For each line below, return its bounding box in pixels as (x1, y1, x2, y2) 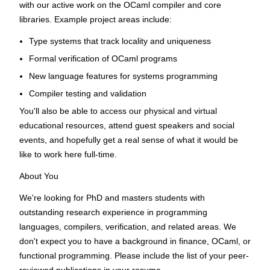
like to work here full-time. (19, 149, 117, 159)
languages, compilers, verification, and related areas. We (19, 222, 236, 231)
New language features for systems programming (29, 71, 218, 81)
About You (19, 171, 58, 181)
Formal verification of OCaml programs (29, 54, 177, 63)
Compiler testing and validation (29, 89, 146, 98)
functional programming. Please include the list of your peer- (19, 251, 249, 260)
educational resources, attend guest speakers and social (19, 121, 234, 130)
